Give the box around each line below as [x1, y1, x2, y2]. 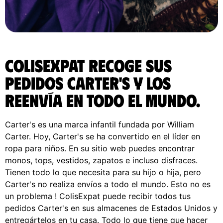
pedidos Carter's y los [5, 71, 171, 93]
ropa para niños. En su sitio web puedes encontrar [5, 143, 195, 153]
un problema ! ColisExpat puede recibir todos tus [5, 191, 191, 201]
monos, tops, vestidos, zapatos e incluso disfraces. [5, 155, 198, 165]
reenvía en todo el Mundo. [5, 89, 200, 111]
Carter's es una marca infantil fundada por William [5, 119, 194, 129]
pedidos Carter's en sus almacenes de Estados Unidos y [5, 203, 218, 213]
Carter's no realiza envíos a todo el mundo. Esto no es [5, 179, 211, 189]
